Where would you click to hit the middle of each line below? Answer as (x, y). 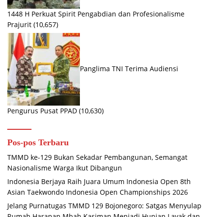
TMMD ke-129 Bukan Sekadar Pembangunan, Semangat (97, 157)
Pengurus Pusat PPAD (42, 111)
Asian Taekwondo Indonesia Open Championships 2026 (98, 192)
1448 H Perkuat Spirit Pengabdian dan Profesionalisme (96, 14)
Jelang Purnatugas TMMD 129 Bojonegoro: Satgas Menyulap (104, 206)
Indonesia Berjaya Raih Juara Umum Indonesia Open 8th (99, 182)
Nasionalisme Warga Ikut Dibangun (65, 168)
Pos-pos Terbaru (38, 143)
